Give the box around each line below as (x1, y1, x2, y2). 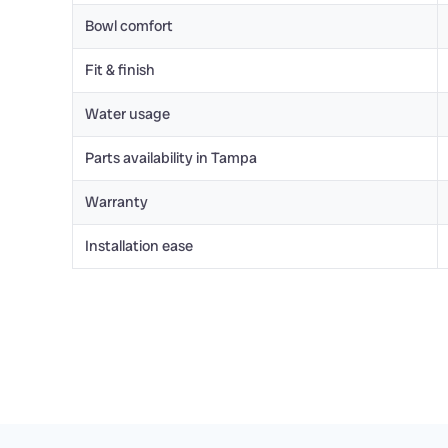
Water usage (85, 104, 170, 124)
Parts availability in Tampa (85, 148, 257, 168)
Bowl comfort (85, 16, 173, 36)
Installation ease (85, 236, 193, 256)
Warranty (85, 192, 148, 212)
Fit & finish (85, 60, 155, 80)
